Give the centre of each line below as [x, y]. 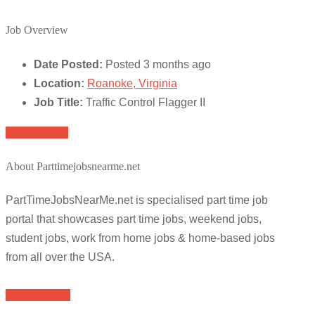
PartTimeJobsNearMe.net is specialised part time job [137, 200]
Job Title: [58, 102]
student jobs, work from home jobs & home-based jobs [140, 238]
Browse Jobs [38, 295]
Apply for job [37, 132]
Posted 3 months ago [158, 64]
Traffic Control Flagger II [146, 102]
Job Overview [37, 30]
